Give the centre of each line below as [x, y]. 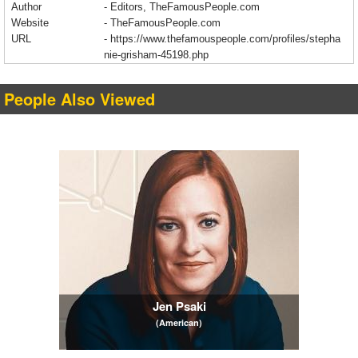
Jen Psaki [179, 306]
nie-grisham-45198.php [156, 55]
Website [30, 23]
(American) [179, 322]
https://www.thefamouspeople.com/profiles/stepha [225, 39]
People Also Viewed [80, 99]
